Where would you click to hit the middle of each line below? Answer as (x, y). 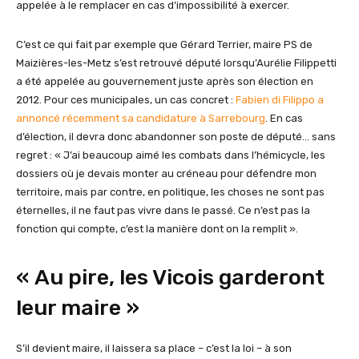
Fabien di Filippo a (280, 100)
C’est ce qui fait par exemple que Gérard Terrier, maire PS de (164, 44)
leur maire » (78, 308)
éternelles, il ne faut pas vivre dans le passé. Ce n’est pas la (163, 210)
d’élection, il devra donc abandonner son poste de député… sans (176, 137)
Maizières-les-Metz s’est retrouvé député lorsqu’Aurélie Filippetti (176, 63)
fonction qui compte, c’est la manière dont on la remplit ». (157, 229)
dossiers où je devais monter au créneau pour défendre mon (166, 173)
